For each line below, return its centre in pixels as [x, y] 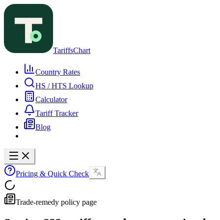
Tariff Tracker [57, 113]
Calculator [51, 99]
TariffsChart [72, 50]
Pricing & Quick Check [52, 174]
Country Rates [58, 72]
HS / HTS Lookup [64, 86]
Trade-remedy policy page [56, 202]
